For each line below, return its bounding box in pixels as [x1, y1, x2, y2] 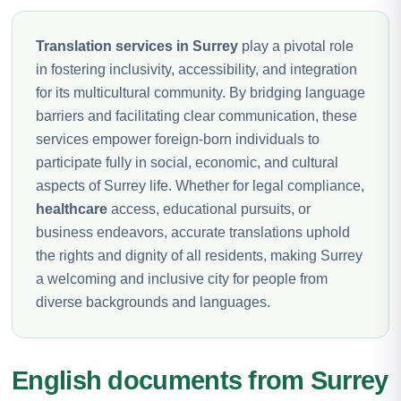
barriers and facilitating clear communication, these [36, 107, 357, 124]
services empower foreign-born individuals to [36, 131, 320, 147]
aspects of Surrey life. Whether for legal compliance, [36, 177, 364, 193]
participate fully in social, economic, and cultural [36, 154, 338, 170]
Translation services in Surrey [36, 38, 238, 54]
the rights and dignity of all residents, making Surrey [36, 247, 363, 263]
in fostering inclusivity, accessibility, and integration [36, 61, 357, 77]
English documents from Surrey [12, 365, 388, 395]
